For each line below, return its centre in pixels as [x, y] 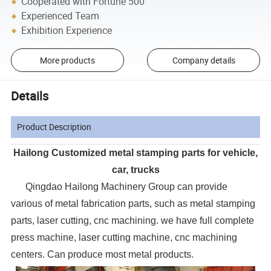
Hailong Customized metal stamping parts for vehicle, [135, 153]
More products [67, 60]
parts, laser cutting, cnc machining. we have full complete [133, 221]
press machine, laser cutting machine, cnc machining [124, 238]
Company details [204, 60]
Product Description [54, 127]
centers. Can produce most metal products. [103, 255]
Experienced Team [60, 16]
